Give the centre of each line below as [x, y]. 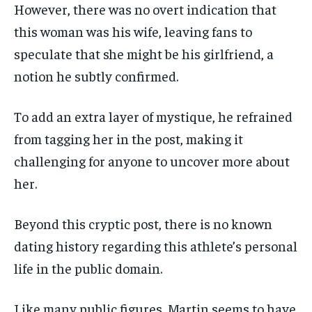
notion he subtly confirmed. [96, 75]
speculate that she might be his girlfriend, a [144, 53]
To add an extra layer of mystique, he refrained [153, 116]
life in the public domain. [88, 267]
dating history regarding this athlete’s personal [156, 245]
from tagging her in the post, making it [128, 138]
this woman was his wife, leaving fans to [133, 31]
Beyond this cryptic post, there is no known [143, 223]
